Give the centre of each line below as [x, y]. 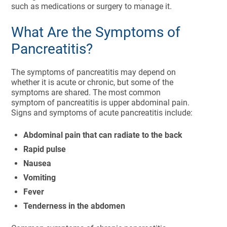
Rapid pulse [45, 149]
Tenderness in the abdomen [75, 206]
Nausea [37, 163]
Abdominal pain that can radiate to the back [103, 135]
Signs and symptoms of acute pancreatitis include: [102, 113]
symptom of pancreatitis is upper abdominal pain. [101, 103]
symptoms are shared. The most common [86, 92]
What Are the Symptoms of [96, 32]
